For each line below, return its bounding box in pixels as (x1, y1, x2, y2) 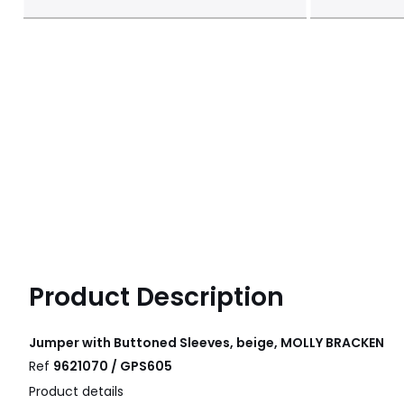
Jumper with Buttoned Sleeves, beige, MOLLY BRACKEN (29, 333, 384, 352)
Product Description (29, 279, 284, 315)
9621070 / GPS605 (53, 356, 172, 375)
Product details (29, 381, 124, 400)
